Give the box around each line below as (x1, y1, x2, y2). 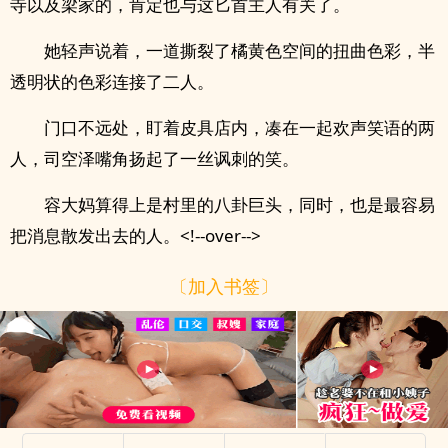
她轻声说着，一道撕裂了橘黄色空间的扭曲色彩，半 (44, 39, 435, 62)
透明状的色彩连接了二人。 (10, 70, 214, 93)
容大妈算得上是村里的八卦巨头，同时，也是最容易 (44, 193, 435, 216)
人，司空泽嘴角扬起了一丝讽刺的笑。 (10, 147, 299, 170)
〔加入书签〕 (170, 273, 278, 298)
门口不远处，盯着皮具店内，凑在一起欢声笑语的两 (44, 116, 435, 139)
